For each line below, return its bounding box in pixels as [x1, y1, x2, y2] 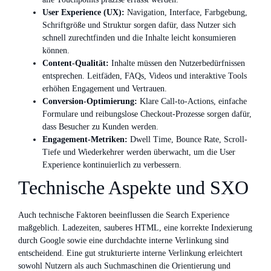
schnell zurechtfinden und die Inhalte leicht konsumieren [42, 33, 236, 42]
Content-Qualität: [42, 58, 109, 68]
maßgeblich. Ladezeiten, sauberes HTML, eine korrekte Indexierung [18, 223, 252, 232]
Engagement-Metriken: [42, 134, 128, 144]
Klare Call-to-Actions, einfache [137, 96, 247, 106]
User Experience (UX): [42, 7, 125, 17]
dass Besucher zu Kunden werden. [42, 122, 158, 131]
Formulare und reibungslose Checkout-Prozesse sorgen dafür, [42, 109, 252, 119]
